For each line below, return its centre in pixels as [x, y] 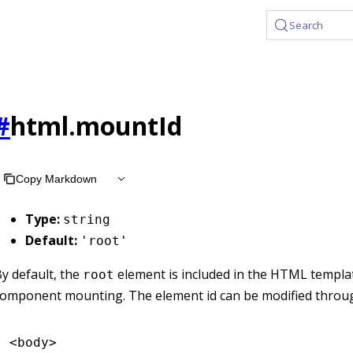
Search [307, 25]
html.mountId [96, 126]
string [87, 219]
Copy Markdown [56, 178]
